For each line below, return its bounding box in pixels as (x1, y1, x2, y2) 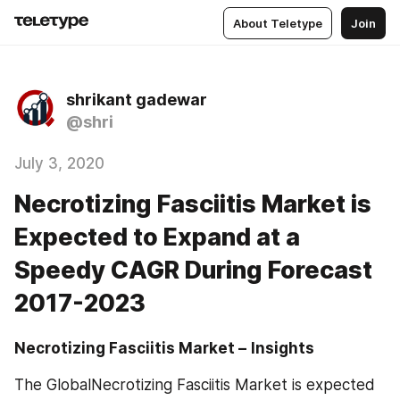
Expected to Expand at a (14, 222, 300, 252)
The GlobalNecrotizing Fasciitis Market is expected (14, 375, 375, 394)
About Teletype (233, 15, 322, 30)
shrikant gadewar (66, 90, 207, 109)
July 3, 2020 (14, 154, 104, 172)
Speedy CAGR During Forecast (14, 255, 372, 285)
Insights (251, 339, 314, 357)
